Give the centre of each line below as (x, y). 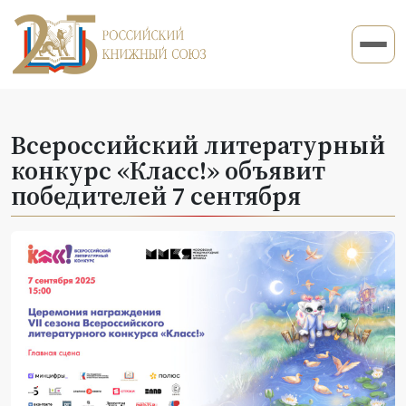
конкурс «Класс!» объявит (168, 170)
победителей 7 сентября (156, 195)
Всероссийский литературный (198, 145)
